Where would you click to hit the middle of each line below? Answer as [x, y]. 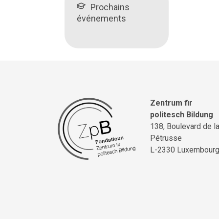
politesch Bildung [182, 114]
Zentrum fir [171, 103]
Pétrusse [166, 138]
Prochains [110, 7]
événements [101, 18]
